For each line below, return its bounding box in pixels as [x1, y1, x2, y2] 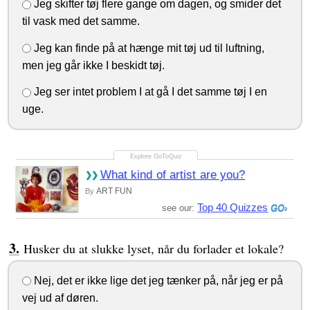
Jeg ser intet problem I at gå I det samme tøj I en [30, 86, 267, 98]
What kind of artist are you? [100, 168, 246, 182]
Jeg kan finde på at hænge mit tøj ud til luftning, [30, 42, 264, 54]
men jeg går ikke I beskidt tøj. [21, 59, 165, 71]
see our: [162, 203, 198, 214]
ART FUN [95, 186, 132, 197]
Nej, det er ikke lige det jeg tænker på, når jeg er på [30, 274, 283, 286]
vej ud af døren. [21, 291, 98, 304]
